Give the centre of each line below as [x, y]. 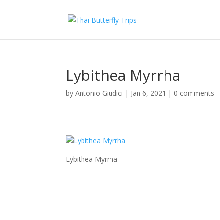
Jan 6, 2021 [149, 93]
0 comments [194, 93]
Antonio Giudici [99, 93]
